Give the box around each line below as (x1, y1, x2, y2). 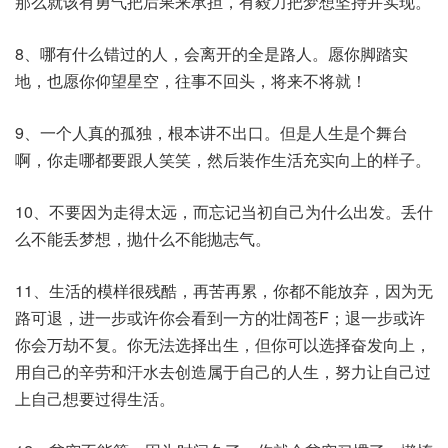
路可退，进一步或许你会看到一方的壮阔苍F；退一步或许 (15, 306, 425, 329)
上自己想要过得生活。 (15, 387, 175, 410)
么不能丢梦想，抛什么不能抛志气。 (15, 227, 271, 250)
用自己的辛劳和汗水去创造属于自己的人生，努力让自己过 (15, 360, 431, 383)
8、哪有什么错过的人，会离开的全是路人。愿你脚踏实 (15, 42, 408, 65)
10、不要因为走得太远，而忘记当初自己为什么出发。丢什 (15, 200, 433, 223)
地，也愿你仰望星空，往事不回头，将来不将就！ (15, 69, 367, 92)
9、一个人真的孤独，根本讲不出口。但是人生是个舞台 (15, 121, 408, 144)
